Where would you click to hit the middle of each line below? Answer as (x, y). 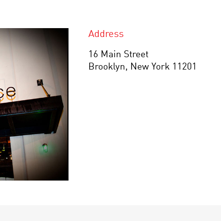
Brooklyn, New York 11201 (143, 67)
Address (106, 35)
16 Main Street (118, 55)
